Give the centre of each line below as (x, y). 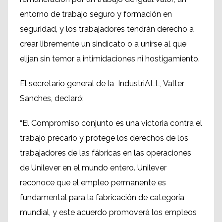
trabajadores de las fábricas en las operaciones (106, 153)
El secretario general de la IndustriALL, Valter (102, 83)
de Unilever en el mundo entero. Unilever (93, 168)
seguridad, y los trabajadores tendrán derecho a (107, 29)
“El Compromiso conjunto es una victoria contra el (111, 123)
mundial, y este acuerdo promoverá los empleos (108, 212)
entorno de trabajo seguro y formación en (96, 14)
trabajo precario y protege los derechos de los (104, 138)
